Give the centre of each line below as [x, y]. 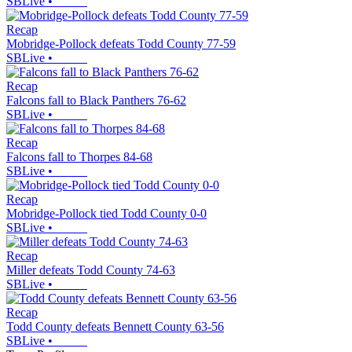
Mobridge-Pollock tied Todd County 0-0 [106, 213]
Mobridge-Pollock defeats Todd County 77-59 [121, 43]
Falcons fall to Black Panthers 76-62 [96, 100]
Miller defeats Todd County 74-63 [91, 269]
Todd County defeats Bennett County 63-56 [115, 326]
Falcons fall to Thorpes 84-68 [79, 156]
